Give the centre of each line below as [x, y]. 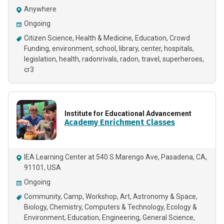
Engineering [121, 217]
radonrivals [99, 59]
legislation [40, 59]
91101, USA [42, 167]
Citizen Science [48, 38]
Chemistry [65, 207]
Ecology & [182, 207]
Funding [36, 48]
